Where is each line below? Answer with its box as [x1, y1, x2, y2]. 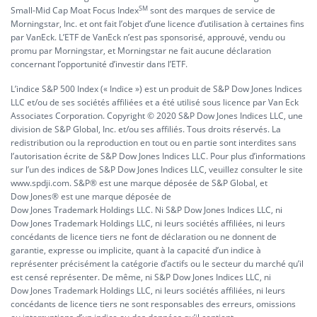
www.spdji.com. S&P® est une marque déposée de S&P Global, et [11, 177, 267, 189]
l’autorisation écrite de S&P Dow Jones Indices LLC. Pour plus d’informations [11, 150, 306, 162]
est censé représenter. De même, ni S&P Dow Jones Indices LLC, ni [11, 271, 271, 283]
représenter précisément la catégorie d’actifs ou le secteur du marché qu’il [11, 258, 304, 270]
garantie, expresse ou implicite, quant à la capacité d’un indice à [11, 244, 261, 256]
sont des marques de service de [148, 4, 275, 16]
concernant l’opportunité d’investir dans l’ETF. [11, 58, 188, 70]
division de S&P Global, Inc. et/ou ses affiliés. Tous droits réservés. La [11, 123, 281, 135]
